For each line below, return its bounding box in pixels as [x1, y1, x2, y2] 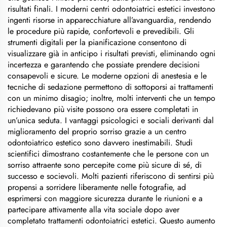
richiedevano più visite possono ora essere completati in [8, 103, 198, 115]
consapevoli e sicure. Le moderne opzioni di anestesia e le [8, 70, 207, 82]
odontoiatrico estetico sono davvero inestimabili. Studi [8, 137, 193, 148]
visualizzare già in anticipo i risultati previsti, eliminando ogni [8, 48, 215, 59]
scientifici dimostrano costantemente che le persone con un [8, 148, 209, 160]
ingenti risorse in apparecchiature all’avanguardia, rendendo [8, 14, 211, 26]
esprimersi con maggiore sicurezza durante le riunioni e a [8, 193, 203, 204]
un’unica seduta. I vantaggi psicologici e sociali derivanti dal [8, 115, 214, 126]
